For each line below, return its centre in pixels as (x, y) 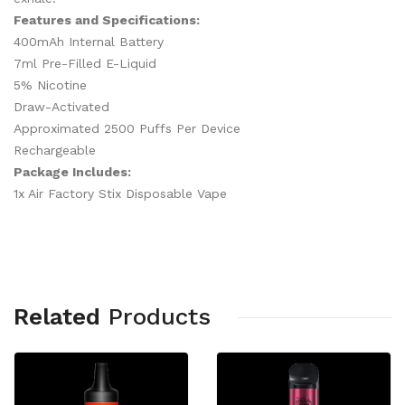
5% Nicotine (50, 85)
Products (159, 316)
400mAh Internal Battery (89, 42)
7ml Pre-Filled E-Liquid (85, 63)
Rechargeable (55, 150)
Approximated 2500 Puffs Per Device (127, 128)
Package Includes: (72, 172)
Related (57, 316)
